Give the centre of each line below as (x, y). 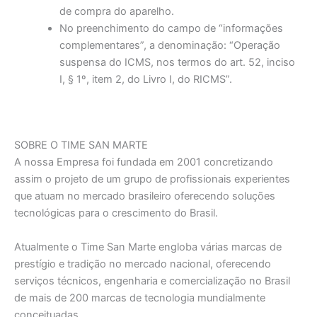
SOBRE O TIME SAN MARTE (81, 145)
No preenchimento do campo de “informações (171, 29)
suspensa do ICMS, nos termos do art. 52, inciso (177, 63)
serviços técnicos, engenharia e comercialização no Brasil (152, 281)
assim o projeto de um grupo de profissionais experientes (152, 179)
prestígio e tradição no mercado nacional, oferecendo (143, 264)
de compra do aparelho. (116, 12)
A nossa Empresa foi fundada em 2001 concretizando (144, 162)
